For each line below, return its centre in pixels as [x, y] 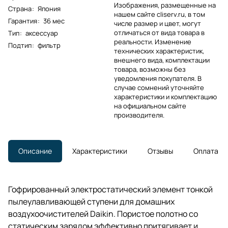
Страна [20, 8]
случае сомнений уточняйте [159, 88]
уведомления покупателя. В [158, 79]
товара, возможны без [150, 69]
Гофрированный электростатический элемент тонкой [110, 190]
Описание [35, 151]
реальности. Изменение [153, 42]
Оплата [206, 151]
